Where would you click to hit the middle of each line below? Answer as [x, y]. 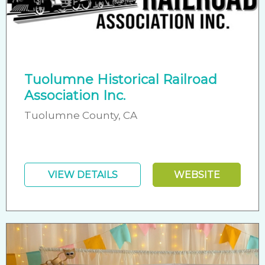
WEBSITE [197, 174]
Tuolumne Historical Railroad [121, 79]
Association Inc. [75, 95]
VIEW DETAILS [83, 174]
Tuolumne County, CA [81, 115]
